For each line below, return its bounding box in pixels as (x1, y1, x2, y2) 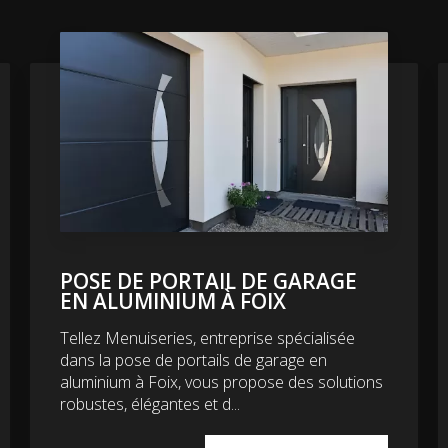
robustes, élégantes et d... (59, 392, 240, 415)
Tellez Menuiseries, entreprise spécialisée (59, 326, 355, 349)
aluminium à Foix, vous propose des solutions (59, 370, 383, 393)
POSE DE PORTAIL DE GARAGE (59, 266, 357, 295)
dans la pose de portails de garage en (59, 348, 327, 371)
